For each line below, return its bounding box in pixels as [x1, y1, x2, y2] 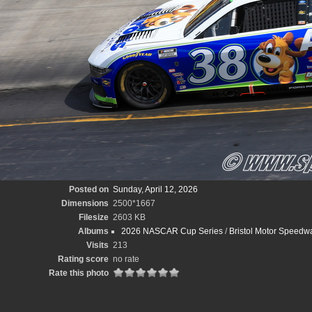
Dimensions [61, 198, 109, 208]
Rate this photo [48, 268, 109, 278]
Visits [86, 240, 109, 250]
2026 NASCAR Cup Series [120, 226, 223, 236]
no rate [112, 254, 139, 264]
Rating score [57, 254, 109, 264]
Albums [77, 226, 109, 236]
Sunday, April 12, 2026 [112, 185, 198, 194]
